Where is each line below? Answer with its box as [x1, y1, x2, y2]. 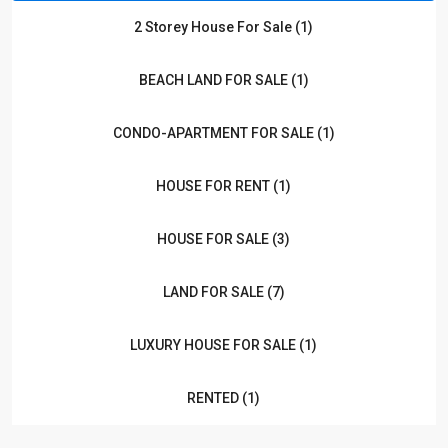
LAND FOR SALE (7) [162, 284, 285, 300]
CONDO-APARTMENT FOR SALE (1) [112, 125, 335, 141]
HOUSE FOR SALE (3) [157, 231, 290, 247]
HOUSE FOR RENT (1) [156, 178, 291, 194]
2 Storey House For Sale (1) [134, 19, 313, 35]
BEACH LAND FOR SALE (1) [138, 72, 309, 88]
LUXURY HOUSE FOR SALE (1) [130, 337, 317, 353]
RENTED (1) [187, 390, 260, 406]
